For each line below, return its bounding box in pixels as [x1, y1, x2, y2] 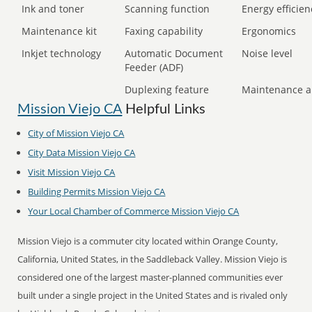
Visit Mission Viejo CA [28, 166, 116, 178]
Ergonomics [242, 24, 297, 38]
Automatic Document [125, 47, 224, 60]
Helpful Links [122, 102, 206, 116]
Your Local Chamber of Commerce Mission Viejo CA [28, 205, 240, 217]
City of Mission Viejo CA [28, 127, 125, 139]
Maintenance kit [22, 24, 97, 38]
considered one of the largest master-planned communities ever [17, 271, 283, 283]
